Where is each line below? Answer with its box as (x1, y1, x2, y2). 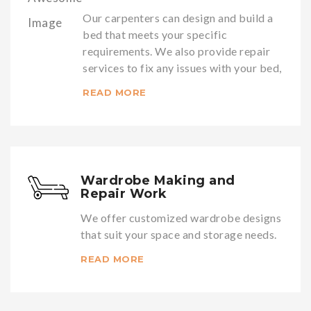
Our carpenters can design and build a (83, 10, 274, 24)
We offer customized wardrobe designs (81, 210, 282, 224)
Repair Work (81, 185, 167, 201)
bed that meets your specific (83, 27, 228, 41)
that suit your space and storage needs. (81, 227, 277, 241)
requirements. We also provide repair (83, 44, 271, 58)
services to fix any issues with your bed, (83, 60, 282, 74)
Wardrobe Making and (81, 172, 235, 188)
